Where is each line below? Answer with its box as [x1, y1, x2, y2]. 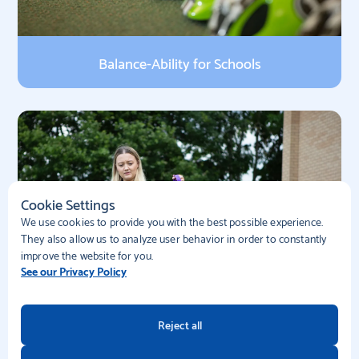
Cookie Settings [21, 191, 115, 216]
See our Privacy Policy [21, 261, 127, 280]
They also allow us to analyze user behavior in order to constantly [21, 228, 327, 247]
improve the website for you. [21, 245, 153, 264]
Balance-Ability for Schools [98, 50, 261, 75]
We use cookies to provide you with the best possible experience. [21, 212, 323, 230]
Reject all [157, 315, 202, 333]
